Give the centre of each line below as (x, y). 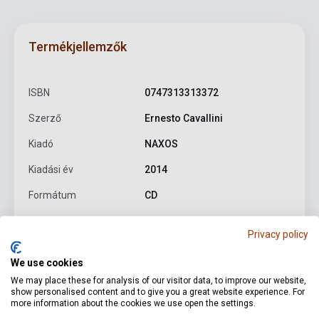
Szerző (45, 118)
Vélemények (283, 270)
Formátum (52, 195)
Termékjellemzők (78, 46)
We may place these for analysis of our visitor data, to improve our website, (158, 280)
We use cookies (47, 262)
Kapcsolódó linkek (181, 270)
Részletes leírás (68, 270)
